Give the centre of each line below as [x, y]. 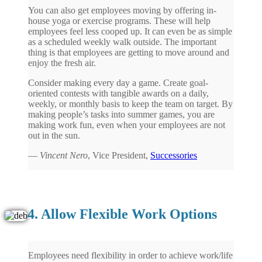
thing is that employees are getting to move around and [129, 52]
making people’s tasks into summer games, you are [121, 114]
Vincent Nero [64, 155]
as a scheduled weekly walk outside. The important [122, 42]
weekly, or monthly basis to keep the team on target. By [130, 104]
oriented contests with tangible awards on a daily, [118, 93]
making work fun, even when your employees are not [127, 125]
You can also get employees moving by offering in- [122, 10]
